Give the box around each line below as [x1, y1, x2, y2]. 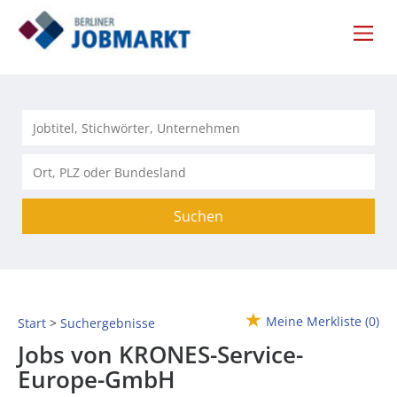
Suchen [174, 206, 223, 227]
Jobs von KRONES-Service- [18, 339, 303, 371]
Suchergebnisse [60, 315, 155, 332]
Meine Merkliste [266, 313, 362, 331]
